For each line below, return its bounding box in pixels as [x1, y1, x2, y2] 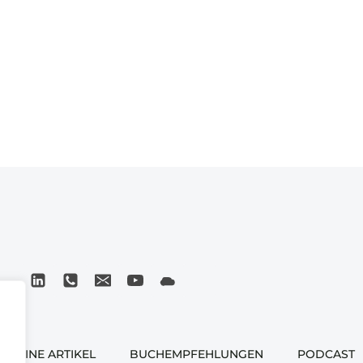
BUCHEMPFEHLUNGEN [130, 347, 263, 361]
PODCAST [297, 347, 355, 361]
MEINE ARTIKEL [7, 347, 96, 361]
